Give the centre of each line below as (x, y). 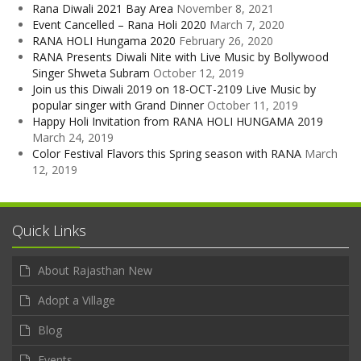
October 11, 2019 (253, 105)
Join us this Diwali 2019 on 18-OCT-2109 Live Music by (174, 89)
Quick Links (49, 230)
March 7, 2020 (247, 24)
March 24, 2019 (73, 137)
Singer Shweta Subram (91, 73)
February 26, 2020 (226, 40)
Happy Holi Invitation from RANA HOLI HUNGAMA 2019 (178, 121)
